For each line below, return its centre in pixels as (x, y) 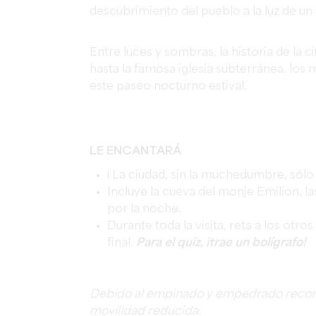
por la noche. (144, 209)
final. (122, 243)
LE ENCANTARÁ (135, 151)
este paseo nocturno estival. (168, 86)
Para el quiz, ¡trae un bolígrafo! (221, 243)
